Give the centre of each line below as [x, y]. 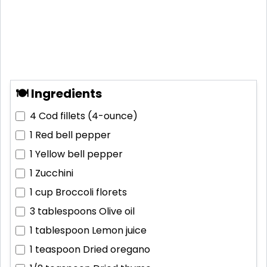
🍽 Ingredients [59, 93]
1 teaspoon [55, 249]
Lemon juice [119, 230]
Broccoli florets [91, 192]
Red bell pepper [73, 135]
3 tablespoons [63, 211]
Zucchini [54, 173]
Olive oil [117, 211]
